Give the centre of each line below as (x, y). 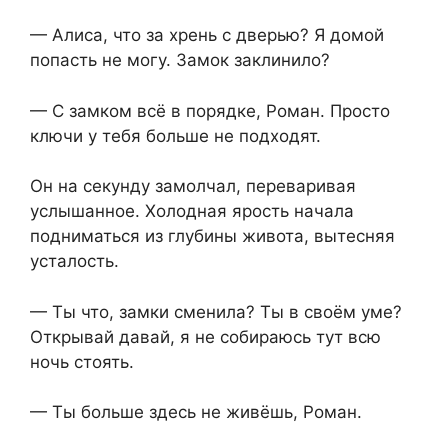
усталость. (74, 261)
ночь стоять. (82, 361)
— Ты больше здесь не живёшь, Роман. (196, 412)
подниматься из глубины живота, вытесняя (212, 236)
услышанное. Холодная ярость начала (192, 211)
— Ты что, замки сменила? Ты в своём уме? (216, 311)
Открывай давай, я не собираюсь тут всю (205, 336)
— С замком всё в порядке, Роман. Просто (210, 110)
